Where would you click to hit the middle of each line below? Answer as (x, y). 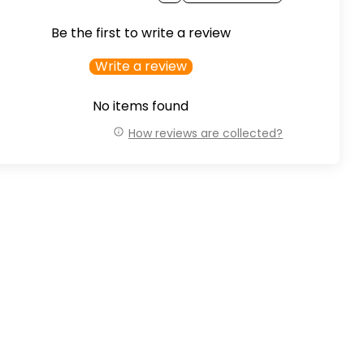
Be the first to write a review (141, 33)
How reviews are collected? (206, 133)
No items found (141, 106)
